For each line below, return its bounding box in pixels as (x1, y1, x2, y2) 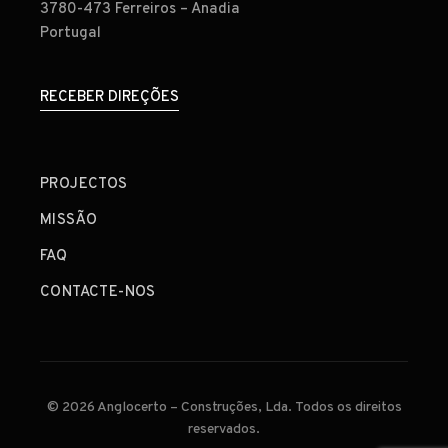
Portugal (40, 24, 101, 44)
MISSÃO (40, 210, 98, 230)
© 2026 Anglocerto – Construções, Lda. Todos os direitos (46, 399, 402, 416)
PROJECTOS (40, 174, 128, 194)
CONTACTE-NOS (40, 282, 156, 302)
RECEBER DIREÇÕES (40, 88, 179, 108)
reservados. (188, 421, 260, 438)
